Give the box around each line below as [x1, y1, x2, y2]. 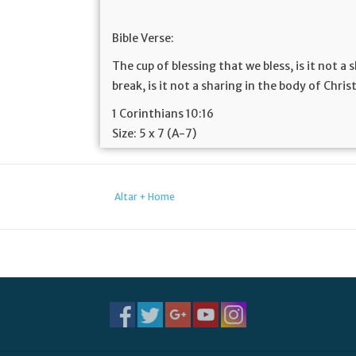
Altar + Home [114, 191, 175, 203]
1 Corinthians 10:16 [112, 106, 215, 121]
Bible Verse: [112, 31, 175, 45]
